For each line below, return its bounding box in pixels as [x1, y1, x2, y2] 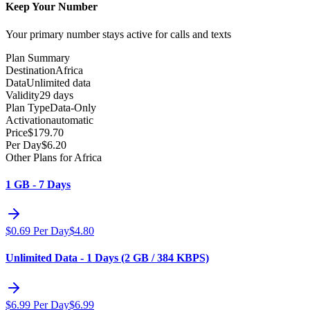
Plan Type [6, 101, 50, 113]
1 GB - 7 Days [6, 178, 71, 190]
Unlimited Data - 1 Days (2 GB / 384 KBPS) [6, 252, 209, 264]
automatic [51, 113, 93, 126]
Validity [6, 89, 39, 101]
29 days [39, 89, 73, 101]
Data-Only [50, 101, 96, 113]
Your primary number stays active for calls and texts [6, 28, 231, 40]
